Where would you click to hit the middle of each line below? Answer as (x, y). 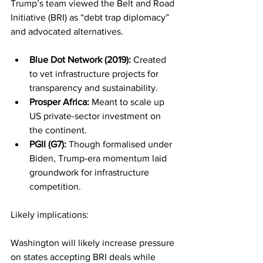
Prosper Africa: (59, 102)
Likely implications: (50, 214)
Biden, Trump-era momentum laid (99, 158)
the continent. (58, 130)
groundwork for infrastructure (90, 172)
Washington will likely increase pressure (94, 242)
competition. (55, 186)
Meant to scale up (128, 102)
